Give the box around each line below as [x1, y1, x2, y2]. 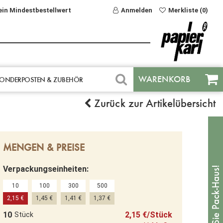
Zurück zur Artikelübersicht [91, 97, 216, 110]
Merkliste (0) [168, 6, 208, 14]
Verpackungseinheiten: [3, 164, 89, 174]
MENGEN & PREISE [3, 141, 85, 153]
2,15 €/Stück [125, 210, 172, 220]
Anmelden [121, 6, 152, 14]
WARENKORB [138, 74, 190, 85]
